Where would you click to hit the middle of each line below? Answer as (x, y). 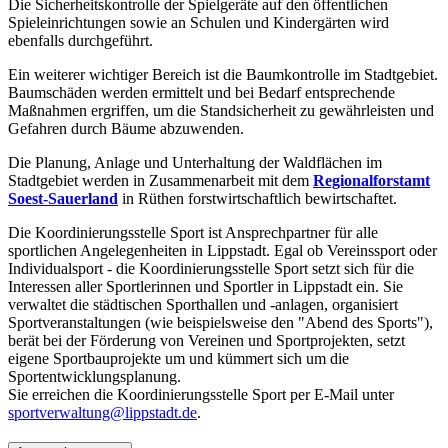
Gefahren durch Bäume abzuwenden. (126, 128)
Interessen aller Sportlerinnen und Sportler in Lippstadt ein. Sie (205, 286)
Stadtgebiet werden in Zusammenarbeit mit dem (160, 180)
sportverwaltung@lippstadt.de (102, 412)
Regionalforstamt (371, 180)
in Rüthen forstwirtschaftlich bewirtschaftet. (259, 198)
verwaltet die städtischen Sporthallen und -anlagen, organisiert (203, 304)
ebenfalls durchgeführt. (80, 40)
